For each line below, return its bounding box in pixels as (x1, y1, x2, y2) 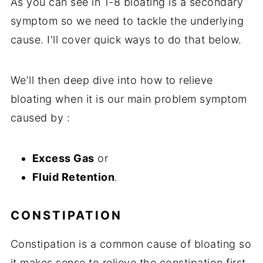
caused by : (10, 111, 70, 124)
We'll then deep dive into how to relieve (10, 73, 213, 86)
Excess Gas (32, 151, 95, 164)
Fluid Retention (32, 170, 115, 183)
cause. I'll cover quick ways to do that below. (10, 33, 242, 46)
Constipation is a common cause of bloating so (10, 237, 252, 250)
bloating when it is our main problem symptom (10, 92, 247, 105)
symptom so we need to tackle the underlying (10, 14, 244, 27)
